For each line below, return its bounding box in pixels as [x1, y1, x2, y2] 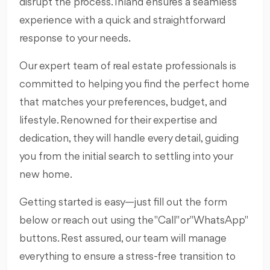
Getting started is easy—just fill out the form [19, 196, 227, 208]
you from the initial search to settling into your [19, 151, 233, 162]
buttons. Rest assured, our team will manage [19, 233, 227, 244]
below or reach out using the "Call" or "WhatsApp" [19, 215, 246, 226]
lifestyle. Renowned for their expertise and [19, 115, 217, 126]
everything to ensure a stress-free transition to [19, 251, 236, 262]
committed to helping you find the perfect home [19, 78, 250, 90]
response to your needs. [19, 33, 131, 44]
